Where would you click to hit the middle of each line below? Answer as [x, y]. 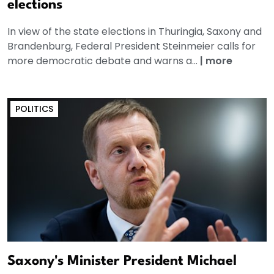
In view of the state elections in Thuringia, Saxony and [135, 31]
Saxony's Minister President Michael [122, 261]
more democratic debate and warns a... [104, 61]
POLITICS [34, 109]
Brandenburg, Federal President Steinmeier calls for [131, 46]
